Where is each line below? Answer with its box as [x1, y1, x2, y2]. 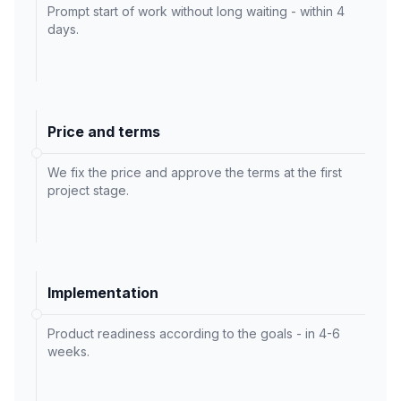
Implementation [47, 284, 158, 303]
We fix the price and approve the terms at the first [47, 165, 342, 181]
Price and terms [47, 123, 160, 141]
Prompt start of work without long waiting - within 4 [47, 4, 345, 20]
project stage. [47, 183, 129, 199]
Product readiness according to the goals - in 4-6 [47, 326, 340, 342]
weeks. [47, 344, 90, 360]
